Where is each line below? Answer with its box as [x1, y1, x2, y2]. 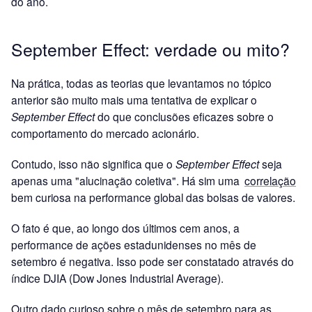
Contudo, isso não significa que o [11, 155, 175, 171]
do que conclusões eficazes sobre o [95, 108, 274, 124]
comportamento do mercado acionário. [11, 125, 199, 141]
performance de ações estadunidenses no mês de [11, 236, 256, 252]
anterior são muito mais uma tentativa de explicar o [11, 91, 257, 107]
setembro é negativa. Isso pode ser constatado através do [11, 253, 294, 269]
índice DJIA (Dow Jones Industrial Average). [11, 270, 224, 286]
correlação [244, 172, 296, 188]
